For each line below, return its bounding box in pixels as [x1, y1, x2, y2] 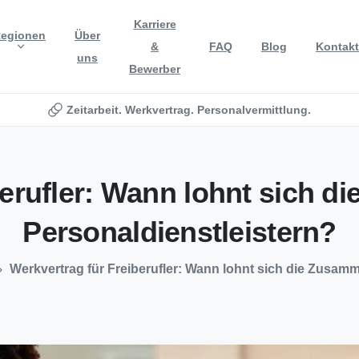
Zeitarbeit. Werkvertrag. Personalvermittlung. [66, 103, 311, 116]
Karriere [133, 18, 176, 30]
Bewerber [129, 63, 180, 75]
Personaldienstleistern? [22, 215, 337, 248]
